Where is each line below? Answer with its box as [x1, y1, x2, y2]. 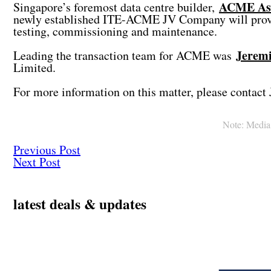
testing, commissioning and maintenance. [13, 23, 217, 40]
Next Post [13, 154, 60, 171]
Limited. [13, 59, 60, 76]
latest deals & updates [13, 194, 146, 215]
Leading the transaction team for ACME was [13, 47, 236, 64]
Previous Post [13, 142, 80, 158]
